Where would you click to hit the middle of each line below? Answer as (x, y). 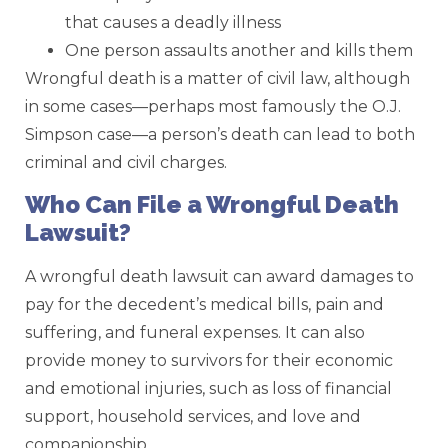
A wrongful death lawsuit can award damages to (219, 276)
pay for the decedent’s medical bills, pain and (204, 304)
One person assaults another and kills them (239, 50)
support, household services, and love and (193, 416)
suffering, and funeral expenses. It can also (195, 332)
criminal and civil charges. (126, 162)
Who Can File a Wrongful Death (212, 204)
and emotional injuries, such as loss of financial (208, 388)
